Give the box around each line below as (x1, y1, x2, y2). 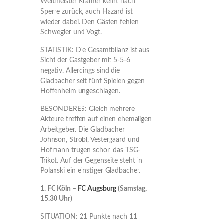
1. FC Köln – (40, 185, 78, 192)
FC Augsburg (77, 185, 116, 192)
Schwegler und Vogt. (40, 29, 102, 36)
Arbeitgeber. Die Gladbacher (40, 126, 125, 133)
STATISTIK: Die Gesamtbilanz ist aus (40, 47, 149, 54)
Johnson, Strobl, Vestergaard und (40, 137, 139, 143)
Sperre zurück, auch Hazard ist (40, 8, 133, 15)
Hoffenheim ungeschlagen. (40, 88, 120, 95)
